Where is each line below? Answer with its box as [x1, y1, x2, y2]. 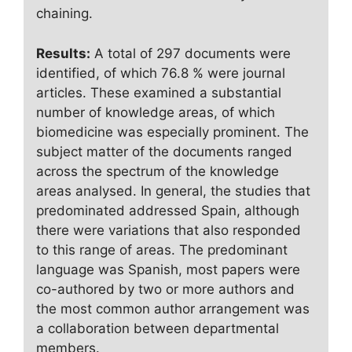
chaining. [35, 5, 93, 22]
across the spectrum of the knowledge [35, 163, 279, 179]
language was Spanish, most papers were [35, 261, 300, 277]
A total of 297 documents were [90, 45, 291, 61]
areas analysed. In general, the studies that [35, 182, 310, 199]
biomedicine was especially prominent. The [35, 123, 309, 140]
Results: [35, 45, 90, 61]
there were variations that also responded [35, 222, 301, 238]
